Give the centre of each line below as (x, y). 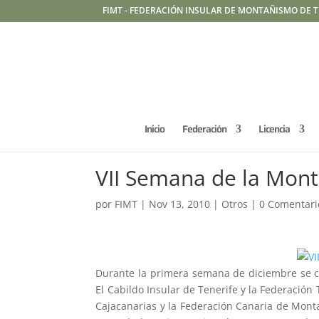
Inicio (155, 129)
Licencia (274, 129)
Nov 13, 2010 (180, 204)
